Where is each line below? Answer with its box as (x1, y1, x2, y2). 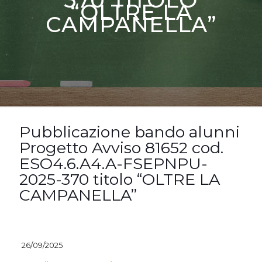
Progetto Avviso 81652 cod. (19, 138, 223, 157)
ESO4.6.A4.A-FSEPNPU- (19, 154, 208, 173)
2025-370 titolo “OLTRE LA (19, 170, 220, 189)
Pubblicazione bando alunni (19, 122, 240, 142)
